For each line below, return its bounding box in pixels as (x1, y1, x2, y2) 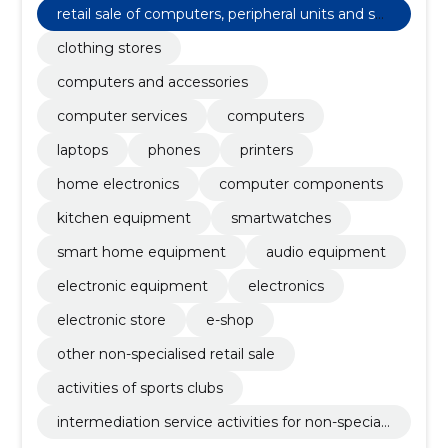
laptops (56, 141, 108, 159)
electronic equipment (56, 277, 208, 295)
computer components (218, 175, 383, 193)
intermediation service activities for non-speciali (56, 413, 387, 431)
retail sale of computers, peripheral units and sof (56, 5, 389, 23)
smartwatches (230, 209, 331, 227)
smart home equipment (56, 243, 226, 261)
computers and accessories (56, 73, 248, 91)
